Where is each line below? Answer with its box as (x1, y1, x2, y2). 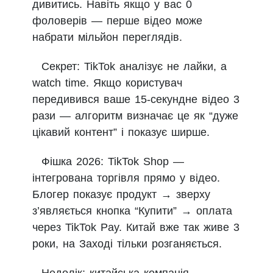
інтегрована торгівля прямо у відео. (32, 172, 220, 185)
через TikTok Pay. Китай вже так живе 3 (32, 221, 239, 234)
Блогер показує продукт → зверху (32, 188, 210, 201)
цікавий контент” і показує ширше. (32, 126, 210, 139)
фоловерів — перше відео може (32, 15, 202, 27)
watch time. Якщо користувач (32, 77, 182, 90)
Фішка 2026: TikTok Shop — (41, 155, 184, 168)
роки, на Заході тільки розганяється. (32, 238, 222, 250)
